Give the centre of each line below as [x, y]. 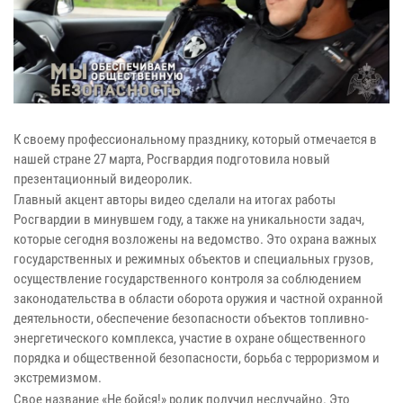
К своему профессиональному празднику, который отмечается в [195, 139]
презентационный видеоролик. [103, 179]
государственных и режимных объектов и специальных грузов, [193, 260]
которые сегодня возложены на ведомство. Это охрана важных [195, 240]
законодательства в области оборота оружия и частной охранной [198, 299]
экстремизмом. [59, 378]
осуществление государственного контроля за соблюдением [188, 279]
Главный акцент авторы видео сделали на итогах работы [175, 200]
